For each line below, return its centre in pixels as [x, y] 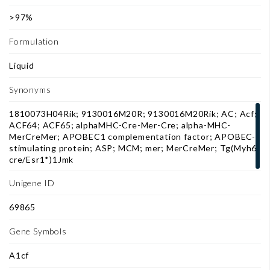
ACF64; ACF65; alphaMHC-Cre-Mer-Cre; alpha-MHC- [120, 125]
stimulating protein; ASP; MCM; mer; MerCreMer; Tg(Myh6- [135, 148]
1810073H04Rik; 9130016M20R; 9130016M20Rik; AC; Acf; [133, 114]
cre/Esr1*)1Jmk [42, 160]
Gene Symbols [38, 231]
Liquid [22, 66]
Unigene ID [32, 183]
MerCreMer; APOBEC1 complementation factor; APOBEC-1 [135, 137]
